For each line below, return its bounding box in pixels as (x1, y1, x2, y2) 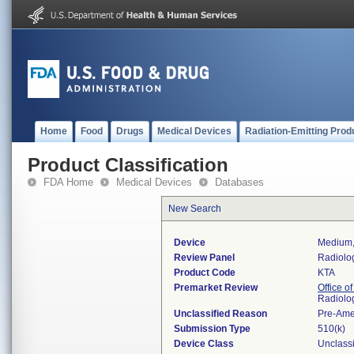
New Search (168, 203, 221, 214)
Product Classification (28, 154, 228, 175)
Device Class (174, 338, 234, 349)
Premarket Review (174, 282, 258, 293)
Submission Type (174, 323, 250, 334)
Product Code (174, 267, 235, 278)
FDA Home (43, 176, 93, 188)
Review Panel (174, 252, 235, 263)
